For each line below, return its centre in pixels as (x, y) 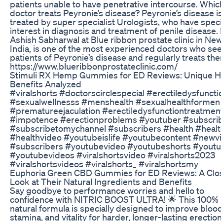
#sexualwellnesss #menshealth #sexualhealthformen (115, 101)
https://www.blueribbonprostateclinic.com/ (94, 66)
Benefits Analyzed (46, 84)
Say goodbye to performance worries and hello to (107, 190)
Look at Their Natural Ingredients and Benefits (101, 181)
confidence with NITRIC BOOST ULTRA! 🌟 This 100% (114, 199)
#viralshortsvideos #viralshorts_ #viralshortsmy (104, 164)
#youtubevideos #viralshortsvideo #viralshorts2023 (112, 155)
